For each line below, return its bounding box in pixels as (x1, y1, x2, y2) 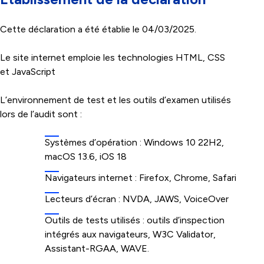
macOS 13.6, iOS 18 (45, 151, 127, 162)
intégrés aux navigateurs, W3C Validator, (45, 229, 216, 240)
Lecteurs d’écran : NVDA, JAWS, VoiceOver (45, 193, 229, 204)
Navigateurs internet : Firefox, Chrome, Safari (45, 172, 236, 183)
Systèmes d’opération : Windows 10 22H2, (45, 137, 224, 148)
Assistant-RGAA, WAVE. (45, 243, 149, 254)
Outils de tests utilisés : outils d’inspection (45, 214, 225, 226)
